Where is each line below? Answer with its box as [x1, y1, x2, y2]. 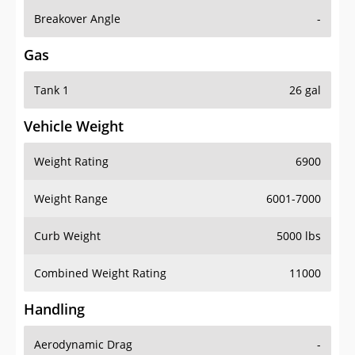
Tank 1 [34, 82, 69, 98]
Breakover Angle [34, 11, 120, 27]
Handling [24, 300, 85, 319]
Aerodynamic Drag [34, 337, 132, 353]
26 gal [289, 82, 321, 98]
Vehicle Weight [24, 116, 124, 136]
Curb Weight [34, 228, 101, 244]
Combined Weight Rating [34, 265, 166, 281]
